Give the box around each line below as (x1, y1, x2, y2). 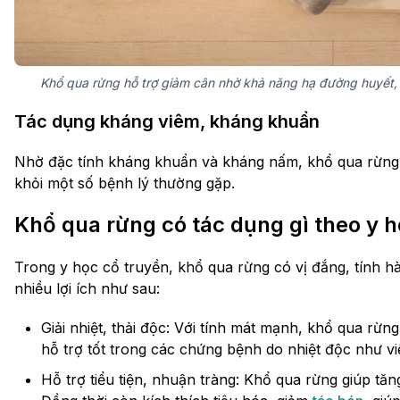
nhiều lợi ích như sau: (14, 279, 160, 297)
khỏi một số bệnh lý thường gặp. (14, 173, 235, 192)
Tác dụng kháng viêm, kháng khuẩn (14, 110, 320, 132)
